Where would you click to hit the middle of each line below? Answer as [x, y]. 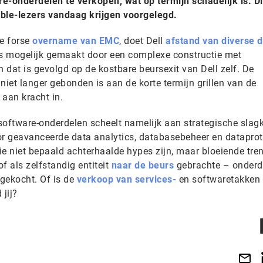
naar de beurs [142, 165]
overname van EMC [76, 41]
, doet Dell [142, 41]
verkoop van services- [126, 179]
